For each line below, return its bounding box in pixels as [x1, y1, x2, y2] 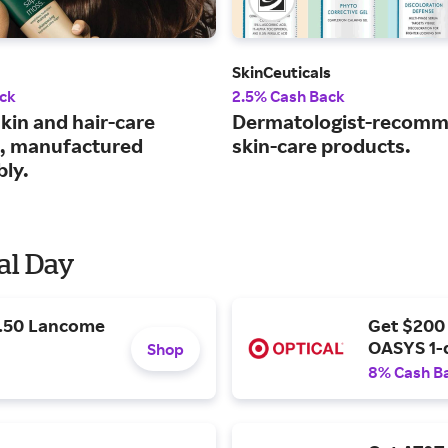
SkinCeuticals [232, 62, 331, 83]
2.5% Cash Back [232, 86, 345, 107]
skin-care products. [232, 133, 411, 159]
